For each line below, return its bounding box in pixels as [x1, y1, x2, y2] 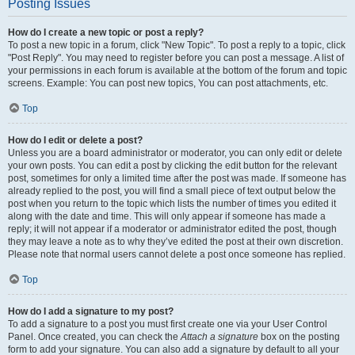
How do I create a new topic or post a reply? [8, 27, 204, 38]
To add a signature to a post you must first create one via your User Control [8, 319, 327, 330]
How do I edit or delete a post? [8, 135, 143, 146]
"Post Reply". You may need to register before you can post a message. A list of [8, 52, 344, 63]
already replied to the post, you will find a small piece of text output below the [8, 185, 336, 197]
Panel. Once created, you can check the [8, 331, 181, 342]
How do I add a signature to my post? [8, 306, 174, 317]
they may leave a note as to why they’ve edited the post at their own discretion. [8, 236, 343, 247]
